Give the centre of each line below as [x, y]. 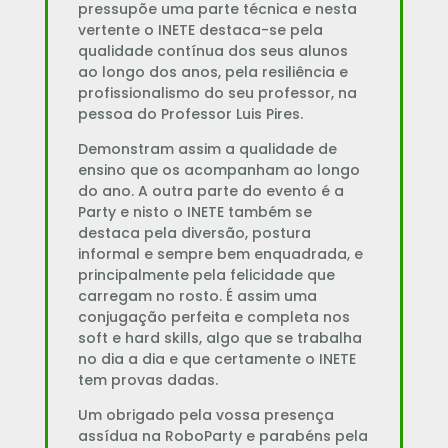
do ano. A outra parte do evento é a [210, 190]
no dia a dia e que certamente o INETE [216, 358]
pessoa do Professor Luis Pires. [190, 113]
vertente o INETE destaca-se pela [200, 29]
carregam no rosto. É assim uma [197, 295]
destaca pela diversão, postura [194, 232]
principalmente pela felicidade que [206, 274]
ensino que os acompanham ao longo [218, 169]
